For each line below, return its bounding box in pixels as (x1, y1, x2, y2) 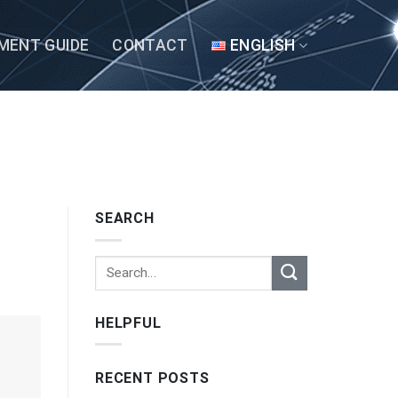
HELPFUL (95, 314, 162, 331)
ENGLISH (229, 36, 296, 54)
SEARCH (95, 210, 155, 227)
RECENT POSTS (95, 370, 210, 387)
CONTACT (112, 36, 188, 54)
